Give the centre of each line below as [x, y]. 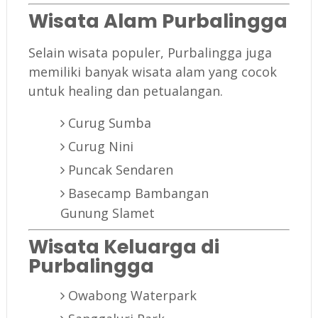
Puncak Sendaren [120, 170]
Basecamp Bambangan [138, 193]
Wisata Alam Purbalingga [158, 21]
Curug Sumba [109, 123]
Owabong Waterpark [132, 296]
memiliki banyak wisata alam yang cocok [152, 72]
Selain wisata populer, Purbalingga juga [150, 53]
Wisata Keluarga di [124, 247]
